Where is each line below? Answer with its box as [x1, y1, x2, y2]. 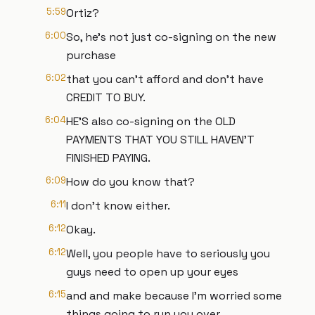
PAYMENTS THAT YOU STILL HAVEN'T [66, 132, 255, 147]
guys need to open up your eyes [66, 264, 238, 279]
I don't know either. [66, 198, 170, 213]
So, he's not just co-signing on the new [66, 30, 276, 44]
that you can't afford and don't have [66, 72, 264, 86]
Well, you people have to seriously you [66, 246, 270, 261]
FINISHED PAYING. [66, 150, 150, 165]
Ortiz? [66, 6, 99, 20]
